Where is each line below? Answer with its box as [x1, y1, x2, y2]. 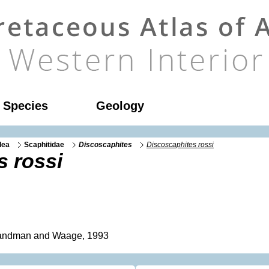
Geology [96, 99, 144, 112]
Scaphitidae [24, 141, 64, 148]
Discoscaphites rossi [147, 141, 214, 148]
